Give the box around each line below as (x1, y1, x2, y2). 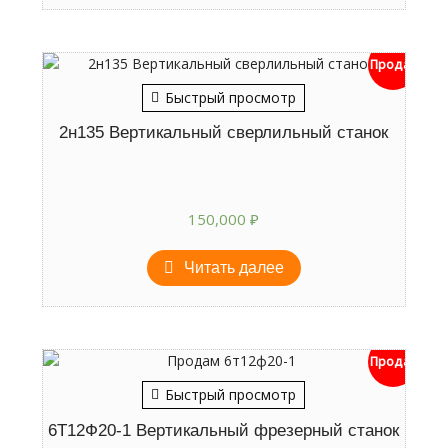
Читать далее (183, 259, 284, 277)
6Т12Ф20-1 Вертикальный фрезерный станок (48, 420, 400, 440)
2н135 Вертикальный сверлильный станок (59, 123, 389, 143)
